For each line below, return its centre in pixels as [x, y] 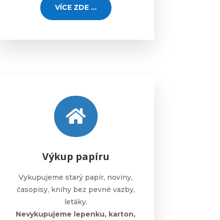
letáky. [76, 202]
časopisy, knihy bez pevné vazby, [76, 190]
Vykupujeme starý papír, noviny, [76, 178]
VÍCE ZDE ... [76, 7]
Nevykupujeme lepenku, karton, [76, 214]
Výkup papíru [76, 157]
